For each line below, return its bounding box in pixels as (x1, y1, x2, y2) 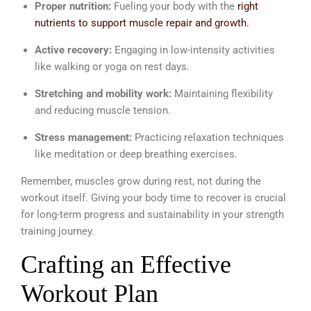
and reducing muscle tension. (35, 104, 171, 117)
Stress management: (35, 131, 132, 144)
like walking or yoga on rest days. (35, 60, 190, 74)
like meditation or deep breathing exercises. (35, 148, 237, 161)
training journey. (21, 225, 94, 238)
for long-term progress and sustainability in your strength (21, 208, 284, 221)
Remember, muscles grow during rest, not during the (21, 175, 261, 188)
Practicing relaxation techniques (132, 131, 284, 144)
